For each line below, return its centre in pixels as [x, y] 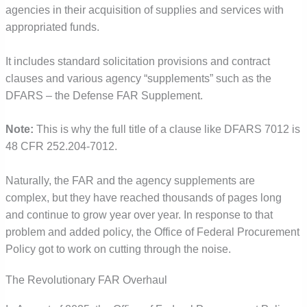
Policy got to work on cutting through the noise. [119, 249]
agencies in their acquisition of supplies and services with [145, 10]
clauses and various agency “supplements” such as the [139, 78]
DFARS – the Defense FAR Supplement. [105, 95]
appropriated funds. [53, 27]
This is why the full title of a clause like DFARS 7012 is [167, 130]
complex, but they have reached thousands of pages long [144, 198]
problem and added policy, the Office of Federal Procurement [153, 232]
